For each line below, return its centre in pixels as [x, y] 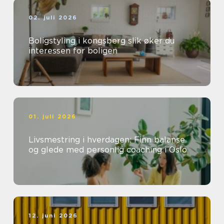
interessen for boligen [73, 51]
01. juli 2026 [53, 117]
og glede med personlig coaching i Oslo [108, 150]
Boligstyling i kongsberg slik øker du [78, 41]
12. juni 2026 [53, 216]
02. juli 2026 [53, 18]
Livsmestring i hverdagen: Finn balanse [107, 140]
